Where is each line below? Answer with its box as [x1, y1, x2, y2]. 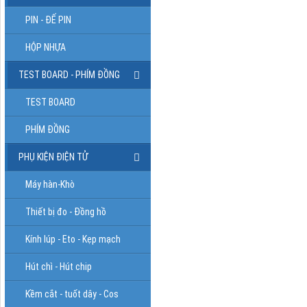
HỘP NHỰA [25, 41, 66, 53]
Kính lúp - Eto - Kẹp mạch [25, 233, 121, 245]
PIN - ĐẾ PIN [25, 14, 71, 25]
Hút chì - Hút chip [25, 260, 92, 272]
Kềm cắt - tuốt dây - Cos [25, 288, 119, 299]
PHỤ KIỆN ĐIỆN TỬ [19, 151, 88, 162]
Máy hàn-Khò [25, 178, 75, 190]
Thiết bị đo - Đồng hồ [25, 206, 106, 217]
